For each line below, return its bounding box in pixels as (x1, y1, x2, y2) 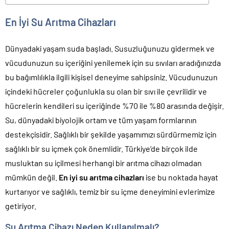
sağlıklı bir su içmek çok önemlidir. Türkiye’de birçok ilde (5, 143, 198, 153)
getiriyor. (5, 200, 36, 211)
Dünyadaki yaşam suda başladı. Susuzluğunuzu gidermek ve (5, 43, 215, 53)
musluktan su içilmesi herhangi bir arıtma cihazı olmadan (5, 157, 202, 168)
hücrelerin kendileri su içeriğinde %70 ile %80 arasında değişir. (5, 100, 224, 110)
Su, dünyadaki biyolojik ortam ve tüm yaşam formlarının (5, 114, 197, 125)
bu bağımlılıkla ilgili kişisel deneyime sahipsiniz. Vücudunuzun (5, 72, 218, 82)
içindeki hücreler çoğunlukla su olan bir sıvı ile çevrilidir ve (5, 86, 207, 96)
